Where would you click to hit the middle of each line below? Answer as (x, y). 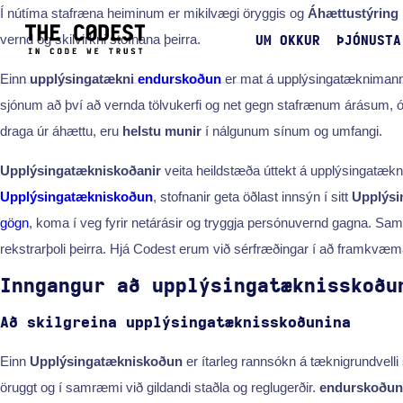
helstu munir (162, 130)
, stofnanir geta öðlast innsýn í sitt (252, 196)
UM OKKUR (287, 41)
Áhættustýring (353, 13)
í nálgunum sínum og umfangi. (292, 130)
